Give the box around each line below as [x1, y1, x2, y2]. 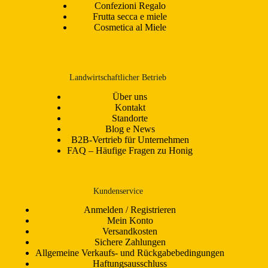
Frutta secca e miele [93, 11, 167, 22]
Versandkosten [102, 226, 158, 236]
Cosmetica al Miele [93, 22, 166, 33]
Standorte [112, 112, 148, 123]
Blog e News [105, 123, 155, 134]
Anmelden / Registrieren [84, 204, 176, 215]
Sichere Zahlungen [94, 236, 166, 247]
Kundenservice [93, 185, 143, 196]
